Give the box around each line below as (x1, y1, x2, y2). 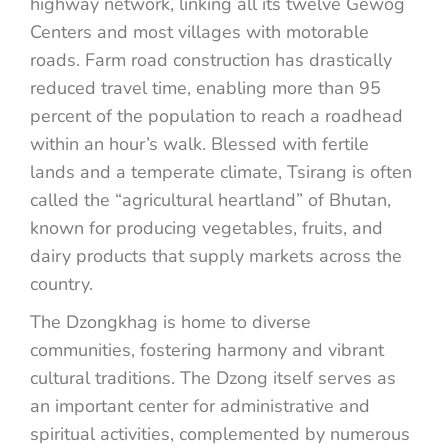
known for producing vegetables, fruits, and (30, 215, 383, 240)
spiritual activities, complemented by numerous (30, 421, 410, 446)
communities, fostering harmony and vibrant (30, 337, 384, 362)
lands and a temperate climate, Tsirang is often (30, 159, 412, 184)
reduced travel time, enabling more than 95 (30, 75, 381, 100)
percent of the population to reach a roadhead (30, 103, 403, 128)
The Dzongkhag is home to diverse (30, 309, 311, 334)
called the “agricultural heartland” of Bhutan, (30, 187, 391, 212)
